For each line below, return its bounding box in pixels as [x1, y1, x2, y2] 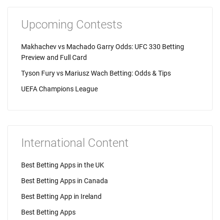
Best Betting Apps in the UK [21, 161, 104, 169]
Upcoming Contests [21, 18, 122, 31]
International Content [21, 136, 129, 150]
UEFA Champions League [21, 85, 98, 93]
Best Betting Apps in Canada [21, 177, 108, 185]
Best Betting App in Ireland [21, 192, 102, 200]
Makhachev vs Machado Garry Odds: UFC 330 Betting [21, 43, 184, 51]
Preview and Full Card [21, 54, 87, 61]
